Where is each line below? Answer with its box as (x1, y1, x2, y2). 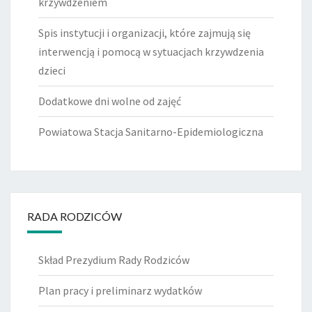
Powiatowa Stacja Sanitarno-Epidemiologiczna (38, 125, 263, 139)
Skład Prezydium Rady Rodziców (38, 253, 189, 267)
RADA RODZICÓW (27, 210, 122, 224)
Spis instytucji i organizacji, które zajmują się (38, 26, 251, 40)
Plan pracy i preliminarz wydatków (38, 283, 202, 298)
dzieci (38, 63, 65, 78)
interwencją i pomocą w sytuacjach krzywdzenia (38, 45, 264, 59)
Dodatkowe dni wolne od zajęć (38, 94, 181, 109)
